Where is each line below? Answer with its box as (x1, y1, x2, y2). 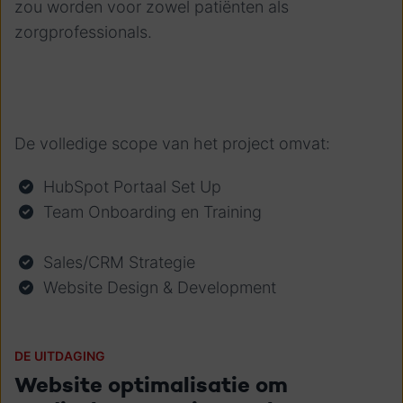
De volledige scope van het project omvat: (14, 134, 330, 153)
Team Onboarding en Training (43, 202, 262, 221)
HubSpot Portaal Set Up (43, 177, 221, 196)
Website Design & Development (43, 278, 276, 297)
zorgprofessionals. (14, 22, 152, 41)
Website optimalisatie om (14, 371, 288, 399)
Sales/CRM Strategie (43, 253, 195, 272)
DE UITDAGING (14, 348, 105, 364)
